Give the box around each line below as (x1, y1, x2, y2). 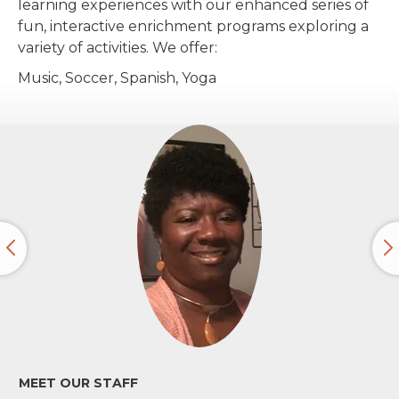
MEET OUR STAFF (19, 374, 139, 391)
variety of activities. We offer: (18, 38, 217, 56)
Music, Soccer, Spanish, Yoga (18, 69, 216, 86)
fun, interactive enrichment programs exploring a (18, 17, 369, 35)
